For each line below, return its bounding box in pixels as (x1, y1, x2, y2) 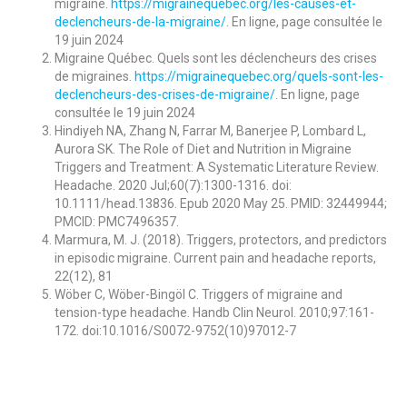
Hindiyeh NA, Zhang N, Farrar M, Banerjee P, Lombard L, (55, 123, 366, 138)
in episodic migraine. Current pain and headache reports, (55, 250, 376, 265)
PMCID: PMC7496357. (55, 213, 179, 229)
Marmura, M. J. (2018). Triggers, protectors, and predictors (55, 232, 387, 247)
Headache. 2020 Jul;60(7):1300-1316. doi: (55, 177, 292, 193)
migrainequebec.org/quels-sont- (176, 68, 362, 84)
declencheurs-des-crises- (55, 86, 200, 102)
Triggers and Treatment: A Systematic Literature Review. (55, 159, 379, 174)
